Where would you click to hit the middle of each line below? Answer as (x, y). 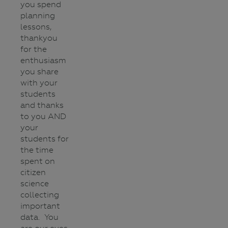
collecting (40, 195)
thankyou (39, 38)
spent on (38, 161)
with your (39, 83)
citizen (33, 172)
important (40, 206)
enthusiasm (43, 60)
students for (45, 139)
